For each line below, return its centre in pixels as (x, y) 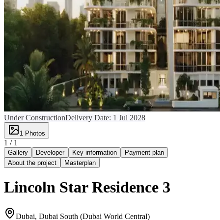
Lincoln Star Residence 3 (87, 187)
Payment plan (144, 152)
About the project (32, 163)
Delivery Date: (89, 117)
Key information (95, 152)
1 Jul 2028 (129, 117)
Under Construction (35, 117)
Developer (50, 152)
